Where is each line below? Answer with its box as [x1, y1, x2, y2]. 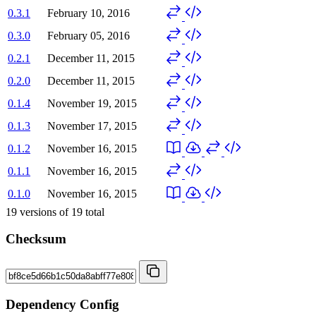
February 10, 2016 [47, 6, 130, 19]
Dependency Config [6, 296, 119, 312]
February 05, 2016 [47, 29, 130, 42]
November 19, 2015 [47, 97, 137, 109]
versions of [17, 205, 71, 218]
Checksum [6, 231, 66, 247]
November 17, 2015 [47, 119, 137, 132]
